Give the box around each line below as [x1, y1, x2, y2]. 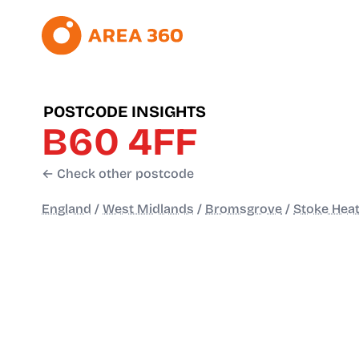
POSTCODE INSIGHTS [43, 102, 206, 122]
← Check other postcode [42, 166, 194, 182]
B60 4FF [42, 119, 197, 166]
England [42, 201, 91, 217]
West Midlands [103, 201, 194, 217]
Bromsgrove [205, 201, 282, 217]
